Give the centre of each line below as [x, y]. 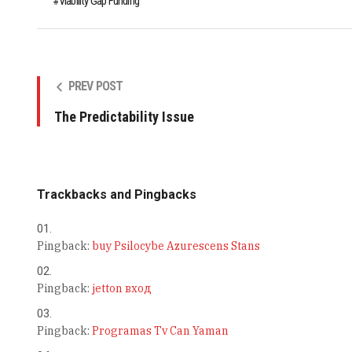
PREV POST [95, 86]
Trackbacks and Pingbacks [116, 195]
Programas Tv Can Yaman [160, 331]
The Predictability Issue [124, 117]
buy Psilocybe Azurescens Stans [176, 246]
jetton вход [121, 289]
